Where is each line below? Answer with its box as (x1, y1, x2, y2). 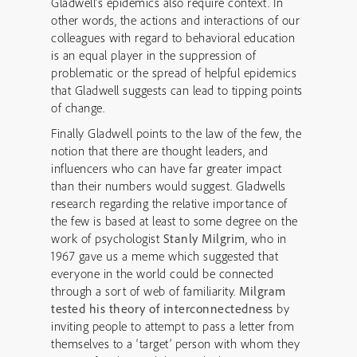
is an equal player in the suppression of (51, 47, 256, 63)
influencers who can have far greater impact (51, 160, 282, 176)
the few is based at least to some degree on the (51, 213, 298, 229)
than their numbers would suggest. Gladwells (51, 178, 286, 194)
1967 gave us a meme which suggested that (51, 248, 278, 264)
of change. (51, 100, 104, 116)
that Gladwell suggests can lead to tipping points (51, 82, 303, 98)
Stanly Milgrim (163, 230, 245, 246)
